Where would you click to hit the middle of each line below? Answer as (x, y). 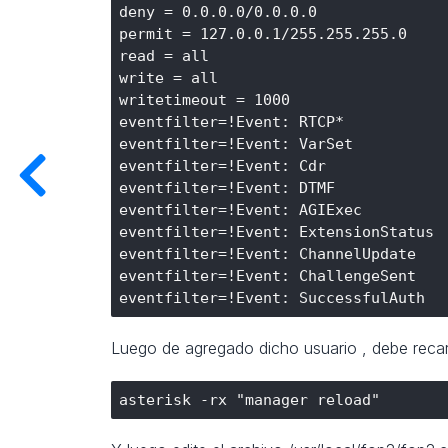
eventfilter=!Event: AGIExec (240, 210)
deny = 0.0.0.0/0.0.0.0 (218, 12)
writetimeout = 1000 (204, 100)
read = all (164, 56)
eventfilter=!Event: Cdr (222, 166)
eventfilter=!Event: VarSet (236, 144)
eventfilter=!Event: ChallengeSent (267, 276)
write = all (168, 78)
